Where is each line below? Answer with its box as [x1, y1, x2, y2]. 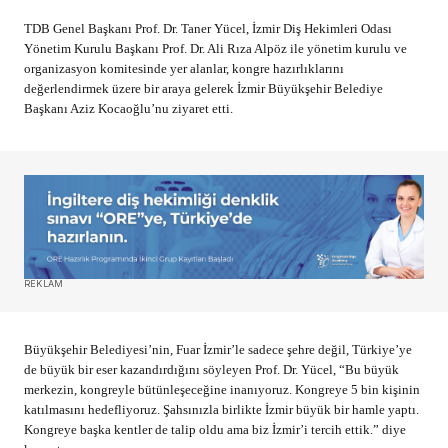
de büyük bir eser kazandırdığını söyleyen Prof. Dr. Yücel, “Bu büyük [24, 362, 399, 378]
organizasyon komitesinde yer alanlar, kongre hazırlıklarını [24, 61, 344, 77]
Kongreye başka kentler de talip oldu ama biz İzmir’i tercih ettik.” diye [24, 422, 406, 438]
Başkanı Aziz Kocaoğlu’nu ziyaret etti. [24, 101, 233, 117]
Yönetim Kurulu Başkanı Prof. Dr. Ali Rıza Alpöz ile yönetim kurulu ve [24, 41, 407, 57]
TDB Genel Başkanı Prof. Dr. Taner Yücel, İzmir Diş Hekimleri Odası [24, 21, 392, 37]
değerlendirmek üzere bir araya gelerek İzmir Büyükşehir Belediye [24, 81, 383, 97]
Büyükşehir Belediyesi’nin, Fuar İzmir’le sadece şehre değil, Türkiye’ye [24, 342, 412, 358]
